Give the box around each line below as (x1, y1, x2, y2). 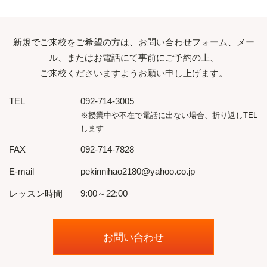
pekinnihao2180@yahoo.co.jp (80, 166, 195, 176)
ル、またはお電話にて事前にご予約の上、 (48, 53, 219, 63)
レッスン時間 (9, 188, 63, 198)
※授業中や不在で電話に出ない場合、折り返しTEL (80, 111, 257, 120)
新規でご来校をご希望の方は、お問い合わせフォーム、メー (13, 38, 254, 47)
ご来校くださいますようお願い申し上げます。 (39, 69, 228, 78)
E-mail (9, 166, 34, 176)
